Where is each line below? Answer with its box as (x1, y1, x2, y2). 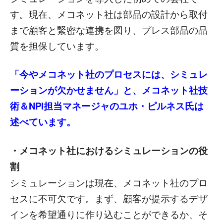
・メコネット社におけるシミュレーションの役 (10, 143, 208, 157)
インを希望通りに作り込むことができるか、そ (10, 207, 208, 221)
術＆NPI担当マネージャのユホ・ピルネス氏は (10, 99, 204, 112)
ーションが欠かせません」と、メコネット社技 (10, 83, 208, 97)
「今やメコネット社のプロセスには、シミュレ (10, 67, 208, 81)
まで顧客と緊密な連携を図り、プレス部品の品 (10, 23, 208, 36)
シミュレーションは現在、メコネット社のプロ (10, 175, 208, 189)
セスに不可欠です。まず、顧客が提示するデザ (10, 191, 208, 205)
